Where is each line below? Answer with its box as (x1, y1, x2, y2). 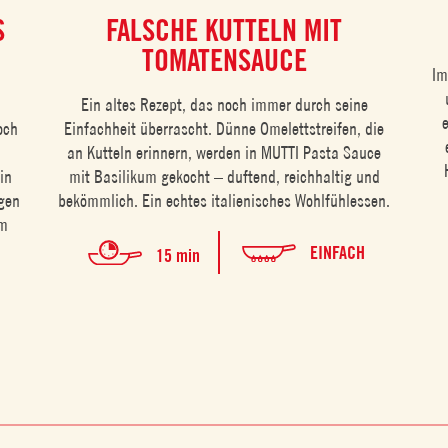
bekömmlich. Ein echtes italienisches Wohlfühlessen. (58, 189, 391, 211)
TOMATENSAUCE (141, 41, 307, 78)
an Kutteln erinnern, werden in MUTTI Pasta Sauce (67, 141, 382, 163)
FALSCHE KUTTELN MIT (106, 11, 343, 48)
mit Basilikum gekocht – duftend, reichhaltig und (68, 165, 380, 187)
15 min (155, 245, 200, 267)
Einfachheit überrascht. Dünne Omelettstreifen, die (64, 117, 385, 139)
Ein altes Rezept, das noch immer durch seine (80, 93, 368, 115)
